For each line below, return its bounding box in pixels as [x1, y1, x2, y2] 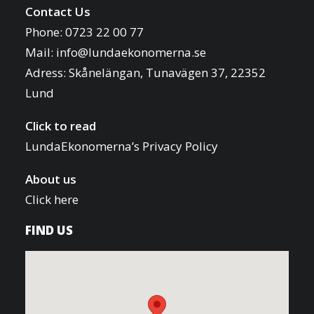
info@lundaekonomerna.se [56, 44, 206, 60]
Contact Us [25, 4, 90, 20]
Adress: [25, 64, 69, 81]
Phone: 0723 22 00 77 [25, 24, 144, 40]
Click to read [25, 118, 96, 134]
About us [25, 171, 76, 187]
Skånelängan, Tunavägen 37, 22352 [69, 64, 266, 81]
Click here [25, 191, 78, 207]
